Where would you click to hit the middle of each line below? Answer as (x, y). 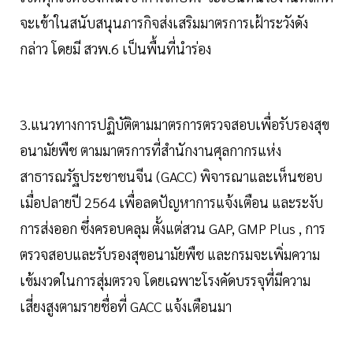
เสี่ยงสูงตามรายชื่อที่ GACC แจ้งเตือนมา (126, 307)
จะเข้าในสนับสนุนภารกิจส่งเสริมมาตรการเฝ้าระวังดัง (164, 23)
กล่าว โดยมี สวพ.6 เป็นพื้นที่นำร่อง (119, 49)
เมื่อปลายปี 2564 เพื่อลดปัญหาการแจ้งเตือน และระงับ (171, 203)
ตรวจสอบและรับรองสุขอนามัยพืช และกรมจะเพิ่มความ (170, 255)
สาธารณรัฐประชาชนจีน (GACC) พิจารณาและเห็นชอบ (171, 176)
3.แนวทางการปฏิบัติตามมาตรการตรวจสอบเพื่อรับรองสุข (175, 124)
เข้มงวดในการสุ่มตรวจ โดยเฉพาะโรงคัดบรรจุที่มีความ (165, 281)
